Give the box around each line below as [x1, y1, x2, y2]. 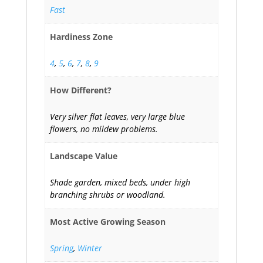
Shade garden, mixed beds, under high [50, 176, 190, 188]
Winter [77, 242, 102, 254]
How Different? [50, 85, 112, 96]
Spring [50, 242, 73, 254]
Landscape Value [50, 150, 117, 161]
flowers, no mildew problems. [50, 123, 158, 135]
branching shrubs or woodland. [50, 188, 166, 200]
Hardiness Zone [50, 31, 113, 43]
